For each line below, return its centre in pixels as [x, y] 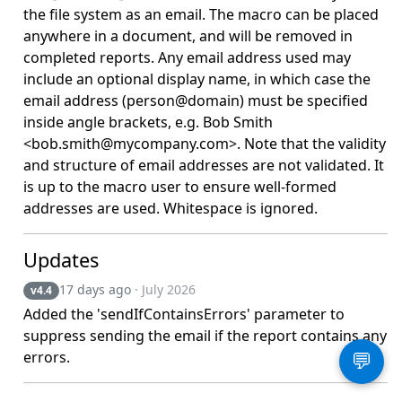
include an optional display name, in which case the [197, 79]
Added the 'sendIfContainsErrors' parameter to [184, 315]
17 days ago [97, 289]
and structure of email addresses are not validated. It [204, 165]
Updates [61, 260]
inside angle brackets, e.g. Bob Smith [149, 122]
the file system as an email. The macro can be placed [201, 14]
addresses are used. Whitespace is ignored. [171, 208]
